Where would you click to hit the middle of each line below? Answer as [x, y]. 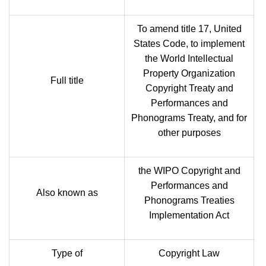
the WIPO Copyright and [189, 171]
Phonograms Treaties [189, 200]
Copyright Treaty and [189, 88]
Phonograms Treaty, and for [189, 118]
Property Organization [189, 73]
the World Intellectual [189, 58]
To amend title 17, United [189, 29]
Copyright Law [189, 253]
